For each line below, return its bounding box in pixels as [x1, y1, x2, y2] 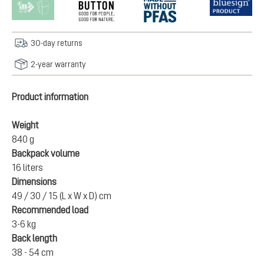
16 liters [12, 162, 43, 173]
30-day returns [31, 38, 82, 48]
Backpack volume [12, 148, 80, 159]
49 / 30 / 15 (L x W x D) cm [12, 190, 111, 201]
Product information [12, 91, 88, 102]
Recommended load [12, 204, 88, 215]
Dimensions [12, 176, 57, 187]
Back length [12, 233, 57, 243]
